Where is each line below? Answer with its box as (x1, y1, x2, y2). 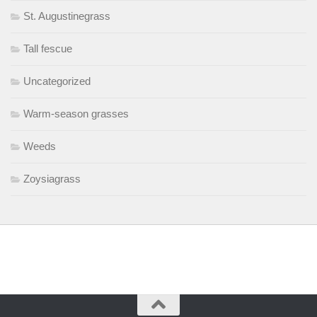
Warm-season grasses (23, 107, 129, 120)
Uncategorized (23, 74, 91, 87)
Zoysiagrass (23, 172, 81, 185)
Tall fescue (23, 42, 72, 54)
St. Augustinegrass (23, 9, 110, 22)
